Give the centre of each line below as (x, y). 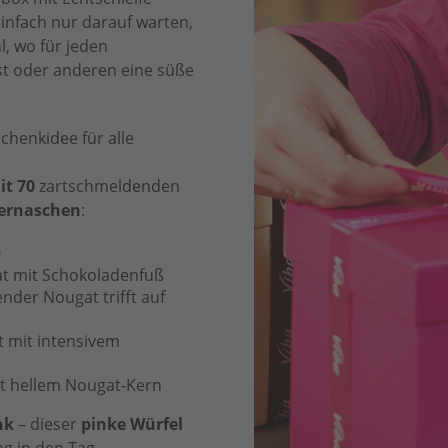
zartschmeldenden (107, 186)
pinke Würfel (132, 424)
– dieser (47, 424)
